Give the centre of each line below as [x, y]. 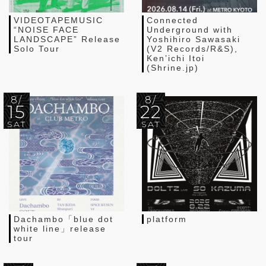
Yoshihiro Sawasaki [194, 39]
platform [167, 219]
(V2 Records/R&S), [192, 48]
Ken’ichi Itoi [176, 58]
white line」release [60, 228]
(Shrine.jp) [173, 67]
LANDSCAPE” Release [67, 39]
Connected [172, 20]
